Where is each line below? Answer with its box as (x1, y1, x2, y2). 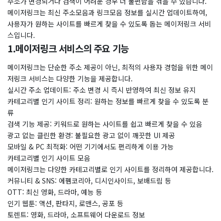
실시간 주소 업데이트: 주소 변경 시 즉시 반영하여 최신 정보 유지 (7, 85, 196, 95)
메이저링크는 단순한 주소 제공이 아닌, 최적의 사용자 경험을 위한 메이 (7, 62, 213, 72)
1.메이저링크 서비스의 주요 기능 (7, 41, 129, 55)
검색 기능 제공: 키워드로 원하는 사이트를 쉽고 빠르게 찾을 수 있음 (7, 119, 202, 129)
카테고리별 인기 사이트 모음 (7, 153, 90, 163)
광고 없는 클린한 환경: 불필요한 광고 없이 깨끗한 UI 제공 (7, 130, 175, 140)
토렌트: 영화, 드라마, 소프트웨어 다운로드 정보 (7, 210, 145, 220)
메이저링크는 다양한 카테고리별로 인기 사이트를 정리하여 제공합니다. (7, 164, 214, 174)
